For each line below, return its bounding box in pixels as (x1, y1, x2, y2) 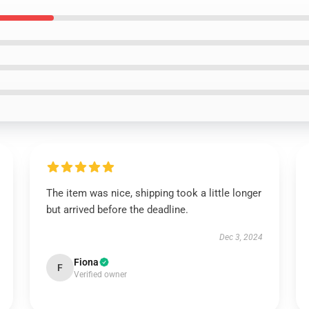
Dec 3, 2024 (219, 232, 263, 242)
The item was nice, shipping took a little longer (46, 187, 261, 199)
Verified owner (73, 270, 127, 279)
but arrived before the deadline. (46, 203, 188, 216)
